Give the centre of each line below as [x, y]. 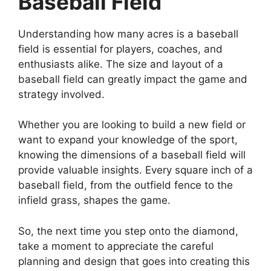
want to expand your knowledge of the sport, [128, 140]
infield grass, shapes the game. [94, 201]
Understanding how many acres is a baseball [128, 34]
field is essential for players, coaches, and [120, 49]
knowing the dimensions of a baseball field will [132, 155]
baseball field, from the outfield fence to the [126, 185]
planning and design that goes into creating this [134, 261]
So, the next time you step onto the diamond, [128, 231]
